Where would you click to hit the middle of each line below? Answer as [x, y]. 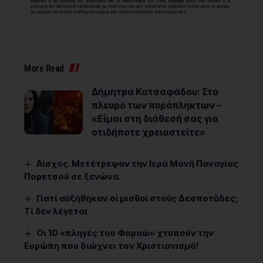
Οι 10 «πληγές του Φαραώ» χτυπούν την [125, 233]
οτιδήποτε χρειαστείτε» [149, 132]
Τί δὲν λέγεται [56, 211]
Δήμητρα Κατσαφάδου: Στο [155, 92]
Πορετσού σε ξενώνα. [73, 177]
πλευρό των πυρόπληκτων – [156, 105]
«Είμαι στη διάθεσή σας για [155, 119]
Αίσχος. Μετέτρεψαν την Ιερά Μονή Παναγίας [138, 164]
